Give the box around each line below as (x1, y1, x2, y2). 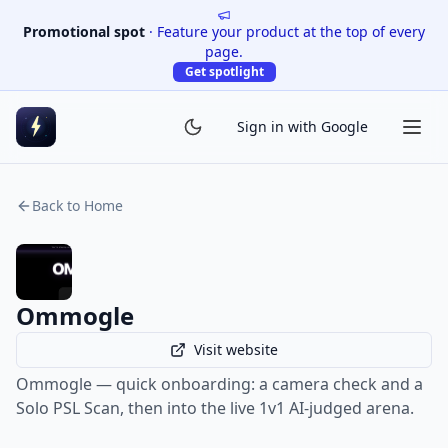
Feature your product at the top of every (157, 22, 425, 41)
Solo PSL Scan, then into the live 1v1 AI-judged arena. (16, 397, 414, 419)
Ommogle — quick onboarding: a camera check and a (16, 373, 423, 395)
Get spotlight (184, 63, 264, 80)
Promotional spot (23, 22, 145, 41)
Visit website (194, 340, 278, 359)
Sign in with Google (237, 117, 368, 136)
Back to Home (32, 196, 123, 215)
